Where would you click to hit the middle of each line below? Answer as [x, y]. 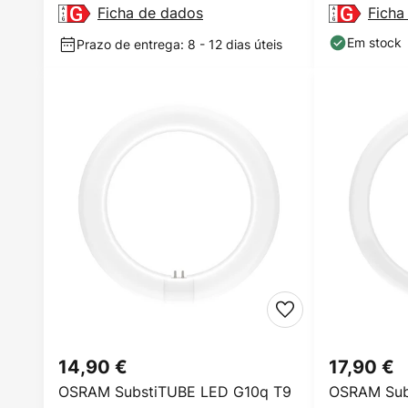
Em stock [374, 42]
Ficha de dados [150, 13]
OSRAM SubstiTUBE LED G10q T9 [175, 392]
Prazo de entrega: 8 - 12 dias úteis [179, 44]
